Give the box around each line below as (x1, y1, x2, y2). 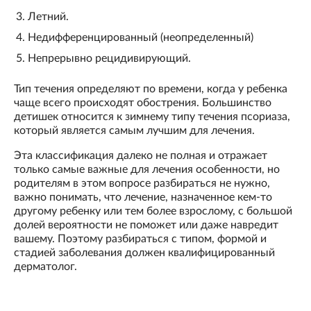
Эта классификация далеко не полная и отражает (14, 150, 267, 162)
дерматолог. (14, 261, 77, 273)
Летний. (28, 11, 69, 23)
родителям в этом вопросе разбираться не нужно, (14, 178, 270, 190)
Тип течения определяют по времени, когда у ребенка (14, 83, 287, 95)
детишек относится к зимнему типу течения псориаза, (14, 111, 290, 123)
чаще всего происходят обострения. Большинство (14, 97, 271, 109)
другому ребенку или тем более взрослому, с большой (14, 205, 292, 217)
